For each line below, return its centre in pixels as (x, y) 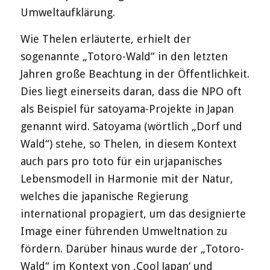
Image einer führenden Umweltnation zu (124, 231)
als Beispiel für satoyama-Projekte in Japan (127, 108)
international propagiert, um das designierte (133, 213)
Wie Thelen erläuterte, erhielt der (105, 39)
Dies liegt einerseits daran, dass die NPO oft (131, 91)
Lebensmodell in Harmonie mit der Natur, (127, 178)
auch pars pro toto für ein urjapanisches (121, 161)
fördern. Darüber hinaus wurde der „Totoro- (132, 248)
